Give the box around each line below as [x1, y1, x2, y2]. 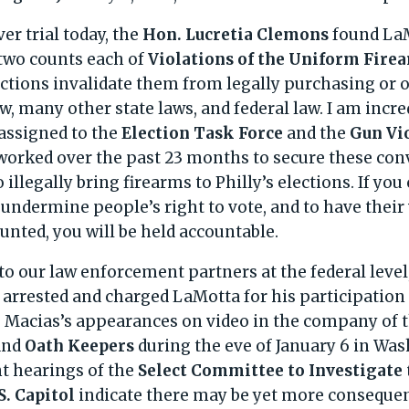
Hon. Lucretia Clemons [142, 24, 330, 45]
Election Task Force [121, 122, 284, 143]
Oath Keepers [25, 335, 135, 356]
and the [283, 122, 351, 143]
